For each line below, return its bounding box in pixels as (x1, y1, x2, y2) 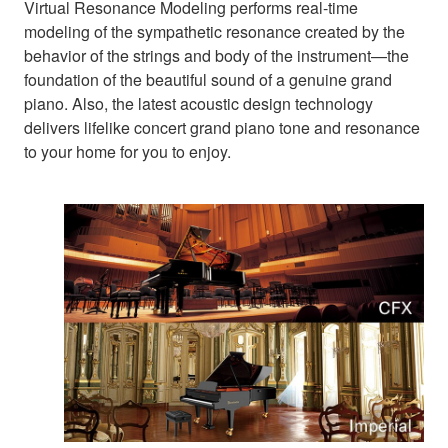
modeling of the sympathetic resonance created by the (24, 20, 405, 44)
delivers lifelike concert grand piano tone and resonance (24, 116, 420, 140)
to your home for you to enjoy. (24, 140, 231, 164)
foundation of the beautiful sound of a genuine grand (24, 68, 392, 92)
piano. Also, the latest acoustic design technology (24, 92, 373, 116)
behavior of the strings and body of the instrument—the (24, 44, 409, 68)
